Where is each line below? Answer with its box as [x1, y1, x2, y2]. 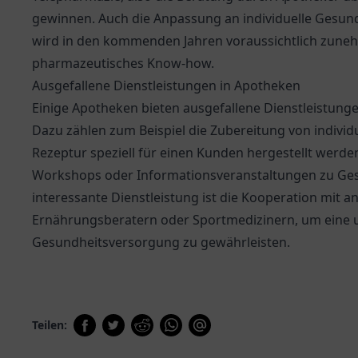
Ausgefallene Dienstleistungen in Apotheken [32, 77, 300, 94]
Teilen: [32, 317, 67, 332]
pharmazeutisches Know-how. [32, 54, 214, 72]
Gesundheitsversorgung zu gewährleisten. [32, 233, 290, 251]
